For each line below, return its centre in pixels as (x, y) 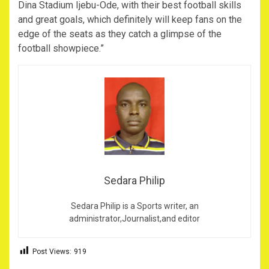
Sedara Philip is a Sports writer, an (134, 206)
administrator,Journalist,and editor (134, 218)
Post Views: (52, 251)
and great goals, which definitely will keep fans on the (130, 20)
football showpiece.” (61, 49)
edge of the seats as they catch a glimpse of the (120, 34)
